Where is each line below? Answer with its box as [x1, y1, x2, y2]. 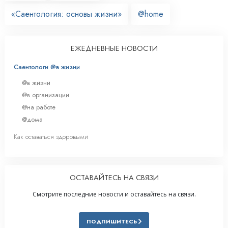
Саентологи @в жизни [14, 62, 80, 72]
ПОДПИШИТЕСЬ [87, 217, 138, 226]
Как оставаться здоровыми [14, 132, 88, 142]
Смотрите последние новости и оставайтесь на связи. [32, 190, 196, 199]
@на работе [22, 102, 55, 112]
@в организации [22, 90, 69, 100]
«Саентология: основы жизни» [11, 8, 122, 20]
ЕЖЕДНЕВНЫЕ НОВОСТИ [70, 43, 158, 53]
